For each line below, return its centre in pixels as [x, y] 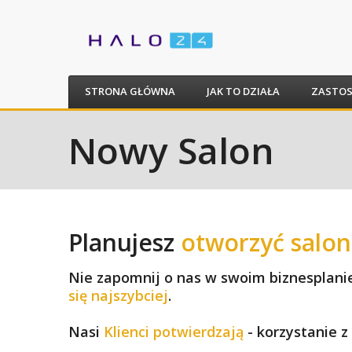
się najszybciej [118, 295]
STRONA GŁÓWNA [130, 91]
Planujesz [125, 242]
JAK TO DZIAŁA [243, 91]
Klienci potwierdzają [176, 331]
